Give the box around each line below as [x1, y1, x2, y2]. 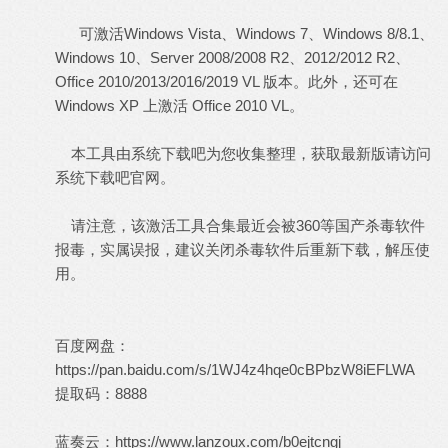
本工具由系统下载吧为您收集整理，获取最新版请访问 [55, 144, 431, 162]
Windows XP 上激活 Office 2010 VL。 [55, 96, 304, 114]
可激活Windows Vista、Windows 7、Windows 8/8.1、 [55, 24, 434, 42]
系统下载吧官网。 [55, 168, 175, 186]
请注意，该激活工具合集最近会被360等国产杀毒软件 [55, 216, 425, 234]
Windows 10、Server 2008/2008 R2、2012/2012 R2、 [55, 48, 410, 66]
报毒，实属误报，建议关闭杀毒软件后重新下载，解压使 [55, 240, 430, 258]
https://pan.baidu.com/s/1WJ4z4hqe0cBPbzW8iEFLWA [55, 360, 415, 378]
